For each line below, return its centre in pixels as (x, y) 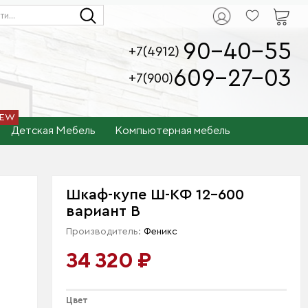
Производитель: (105, 232)
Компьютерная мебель (173, 130)
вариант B (103, 211)
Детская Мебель (54, 130)
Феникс (161, 232)
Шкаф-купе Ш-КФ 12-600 (155, 195)
